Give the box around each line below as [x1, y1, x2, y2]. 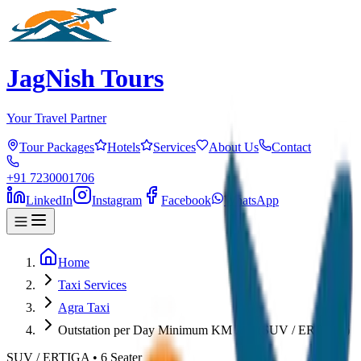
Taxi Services [58, 277, 127, 292]
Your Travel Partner [6, 110, 106, 125]
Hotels [107, 139, 140, 154]
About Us [209, 139, 259, 154]
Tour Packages [19, 139, 94, 154]
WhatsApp [224, 193, 279, 207]
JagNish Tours [6, 64, 164, 93]
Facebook [161, 193, 211, 207]
